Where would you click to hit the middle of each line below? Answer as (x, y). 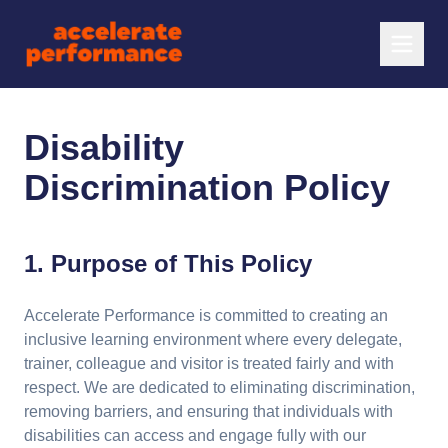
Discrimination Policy (207, 187)
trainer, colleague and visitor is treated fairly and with (209, 363)
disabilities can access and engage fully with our (195, 435)
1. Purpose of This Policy (168, 263)
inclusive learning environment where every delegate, (213, 339)
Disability (104, 147)
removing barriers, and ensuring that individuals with (208, 411)
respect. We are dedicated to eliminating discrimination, (219, 387)
